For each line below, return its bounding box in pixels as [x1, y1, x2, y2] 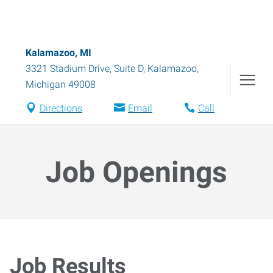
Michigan [26, 79, 66, 90]
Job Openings [46, 155, 227, 190]
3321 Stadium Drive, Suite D [26, 63, 143, 74]
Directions [39, 102, 82, 114]
